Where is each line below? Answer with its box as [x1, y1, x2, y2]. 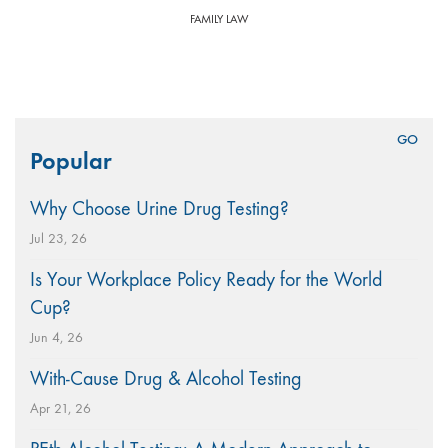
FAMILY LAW [190, 12, 249, 26]
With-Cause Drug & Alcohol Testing [30, 367, 302, 390]
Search [14, 119, 68, 142]
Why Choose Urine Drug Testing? [30, 197, 289, 220]
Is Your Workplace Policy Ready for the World [30, 268, 382, 291]
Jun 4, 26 [30, 329, 83, 346]
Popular [30, 146, 112, 175]
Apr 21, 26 [30, 400, 91, 417]
